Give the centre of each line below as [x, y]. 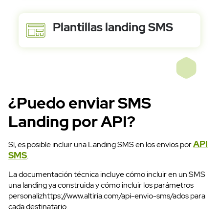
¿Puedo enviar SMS [80, 103]
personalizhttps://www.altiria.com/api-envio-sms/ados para [107, 196]
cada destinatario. [38, 207]
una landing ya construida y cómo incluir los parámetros [101, 185]
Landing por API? [72, 122]
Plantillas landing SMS [113, 27]
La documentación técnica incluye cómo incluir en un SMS [107, 175]
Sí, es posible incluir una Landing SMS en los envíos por [101, 145]
